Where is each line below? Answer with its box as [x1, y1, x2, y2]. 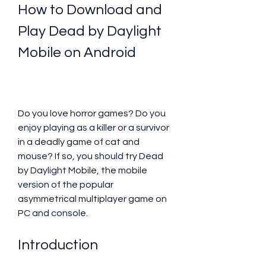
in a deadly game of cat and [18, 137, 140, 147]
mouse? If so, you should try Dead [18, 151, 163, 161]
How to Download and [18, 2, 162, 17]
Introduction [18, 237, 98, 252]
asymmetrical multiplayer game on [18, 194, 167, 204]
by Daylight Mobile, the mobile [18, 166, 147, 175]
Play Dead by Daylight [18, 24, 161, 39]
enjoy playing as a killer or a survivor [18, 123, 169, 132]
